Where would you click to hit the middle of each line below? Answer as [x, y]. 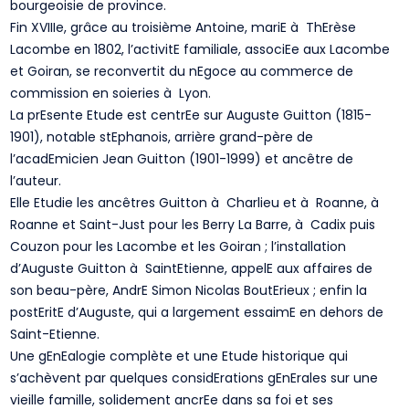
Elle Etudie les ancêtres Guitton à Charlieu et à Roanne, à [197, 203]
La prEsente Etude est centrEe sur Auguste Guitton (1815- [191, 115]
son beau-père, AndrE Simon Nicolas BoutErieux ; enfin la [189, 290]
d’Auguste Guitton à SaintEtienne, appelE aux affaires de [192, 268]
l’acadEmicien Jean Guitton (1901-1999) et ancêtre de [182, 159]
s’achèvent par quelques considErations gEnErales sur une [194, 378]
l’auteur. [36, 181]
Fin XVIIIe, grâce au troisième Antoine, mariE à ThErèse [184, 27]
